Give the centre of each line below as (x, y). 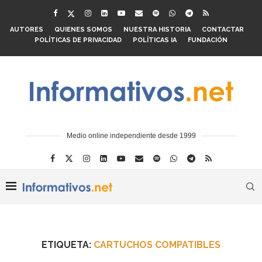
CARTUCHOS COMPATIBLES (157, 245)
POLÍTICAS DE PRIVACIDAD (78, 40)
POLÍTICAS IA (155, 40)
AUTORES (26, 30)
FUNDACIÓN (208, 40)
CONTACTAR (223, 30)
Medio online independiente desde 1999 (131, 136)
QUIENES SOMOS (83, 30)
